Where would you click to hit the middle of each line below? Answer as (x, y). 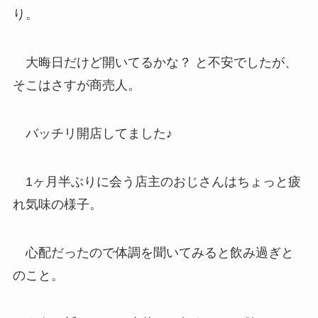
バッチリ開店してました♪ (92, 133)
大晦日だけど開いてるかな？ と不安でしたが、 (155, 63)
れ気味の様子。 (57, 204)
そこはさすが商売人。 (76, 86)
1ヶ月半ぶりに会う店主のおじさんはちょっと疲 (157, 181)
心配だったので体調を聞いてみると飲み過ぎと (153, 252)
